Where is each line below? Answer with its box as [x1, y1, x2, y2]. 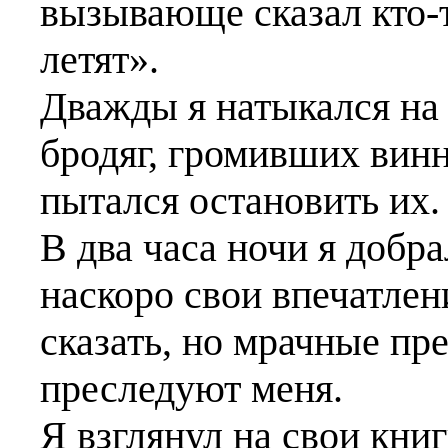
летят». [40, 37, 159, 82]
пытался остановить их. [40, 178, 440, 223]
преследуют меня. [40, 366, 343, 411]
